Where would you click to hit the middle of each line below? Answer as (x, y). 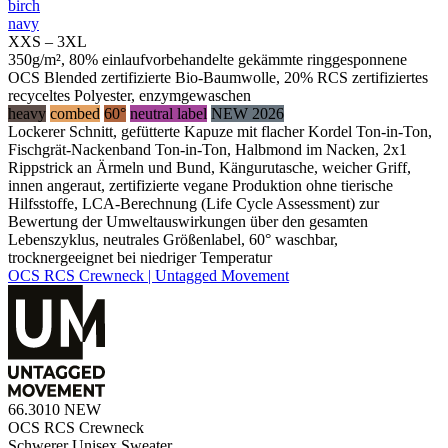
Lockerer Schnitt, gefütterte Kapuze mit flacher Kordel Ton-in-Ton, (220, 132)
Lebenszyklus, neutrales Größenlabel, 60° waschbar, (173, 240)
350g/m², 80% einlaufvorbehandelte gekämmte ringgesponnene (207, 60)
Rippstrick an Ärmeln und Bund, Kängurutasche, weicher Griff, (209, 168)
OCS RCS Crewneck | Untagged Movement (148, 276)
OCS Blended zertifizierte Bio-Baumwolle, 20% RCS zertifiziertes (218, 78)
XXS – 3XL (47, 42)
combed (75, 114)
